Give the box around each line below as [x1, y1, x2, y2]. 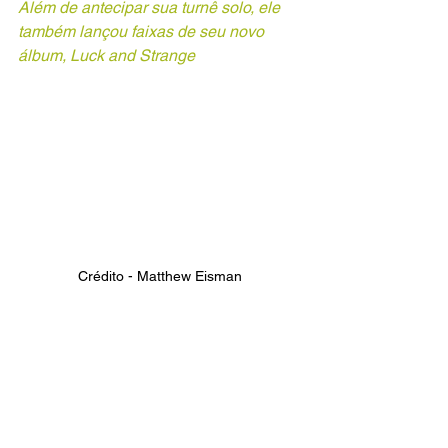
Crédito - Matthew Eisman [78, 268, 242, 285]
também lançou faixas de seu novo [18, 22, 268, 41]
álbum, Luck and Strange [18, 46, 195, 65]
